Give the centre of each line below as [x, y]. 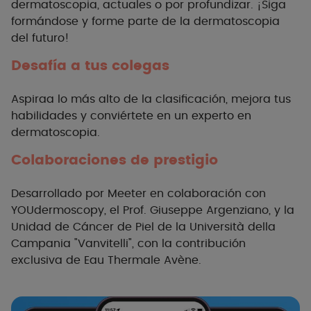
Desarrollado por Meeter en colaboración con [138, 194]
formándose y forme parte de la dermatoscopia [145, 22]
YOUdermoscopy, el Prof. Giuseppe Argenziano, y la [153, 211]
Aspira [29, 100]
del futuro [38, 39]
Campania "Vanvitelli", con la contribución [128, 244]
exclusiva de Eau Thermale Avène [105, 261]
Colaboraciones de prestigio [115, 161]
